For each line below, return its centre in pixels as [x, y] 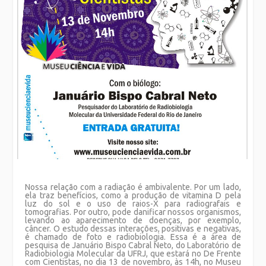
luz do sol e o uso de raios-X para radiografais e [133, 204]
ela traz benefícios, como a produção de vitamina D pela [133, 196]
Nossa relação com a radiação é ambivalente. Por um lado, [133, 187]
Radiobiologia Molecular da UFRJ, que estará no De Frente [133, 254]
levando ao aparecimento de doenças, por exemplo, [133, 221]
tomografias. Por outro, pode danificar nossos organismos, [133, 212]
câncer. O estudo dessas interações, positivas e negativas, [133, 229]
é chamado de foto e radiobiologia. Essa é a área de [133, 237]
